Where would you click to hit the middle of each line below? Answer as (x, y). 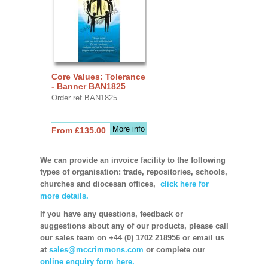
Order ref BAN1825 (84, 98)
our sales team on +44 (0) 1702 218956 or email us (132, 237)
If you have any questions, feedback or (111, 214)
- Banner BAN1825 (88, 86)
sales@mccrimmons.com (96, 249)
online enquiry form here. (87, 261)
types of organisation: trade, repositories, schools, (133, 172)
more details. (64, 196)
